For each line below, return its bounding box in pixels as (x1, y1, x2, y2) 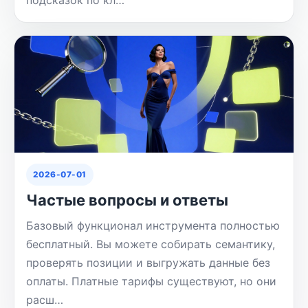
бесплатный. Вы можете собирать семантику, (25, 237, 275, 252)
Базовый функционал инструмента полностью (25, 219, 280, 233)
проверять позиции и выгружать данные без (25, 256, 270, 270)
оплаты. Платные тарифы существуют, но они (25, 274, 276, 289)
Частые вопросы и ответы (25, 191, 228, 210)
